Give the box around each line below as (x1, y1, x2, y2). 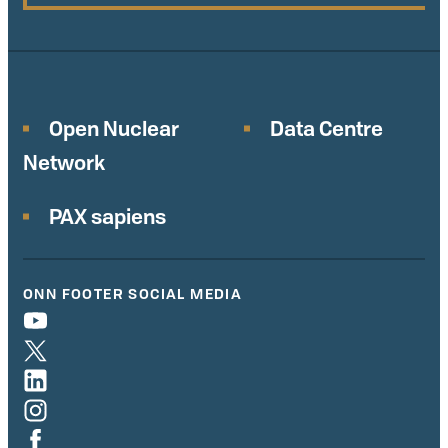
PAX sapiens (49, 203, 166, 231)
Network (23, 149, 105, 177)
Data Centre (270, 115, 384, 143)
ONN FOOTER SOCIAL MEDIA (23, 284, 243, 304)
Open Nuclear (49, 115, 179, 143)
